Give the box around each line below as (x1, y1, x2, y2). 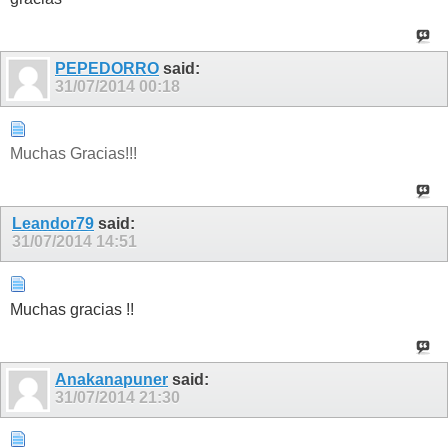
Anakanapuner (55, 370, 168, 388)
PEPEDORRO (55, 60, 159, 78)
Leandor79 (12, 215, 94, 233)
